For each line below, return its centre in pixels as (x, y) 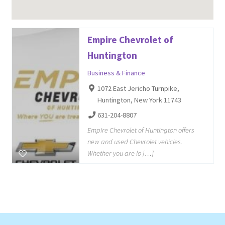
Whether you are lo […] (120, 153)
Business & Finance (116, 73)
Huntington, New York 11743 (140, 100)
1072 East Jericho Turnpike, (139, 89)
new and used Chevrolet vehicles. (135, 142)
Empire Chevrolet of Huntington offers (141, 130)
